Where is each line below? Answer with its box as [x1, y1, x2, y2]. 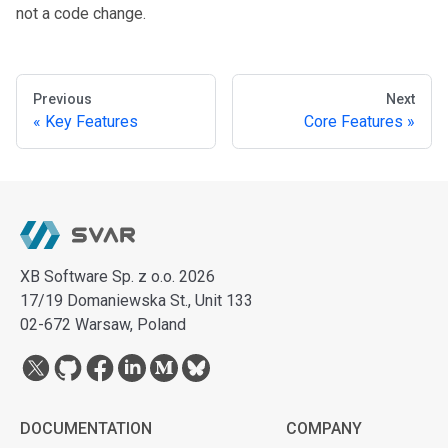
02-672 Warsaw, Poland [20, 315, 186, 335]
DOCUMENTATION [20, 419, 152, 439]
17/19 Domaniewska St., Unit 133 [20, 291, 253, 311]
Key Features [45, 112, 138, 132]
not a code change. [16, 4, 146, 24]
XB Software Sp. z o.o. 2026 [20, 267, 215, 287]
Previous [33, 91, 92, 108]
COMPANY [286, 419, 362, 439]
